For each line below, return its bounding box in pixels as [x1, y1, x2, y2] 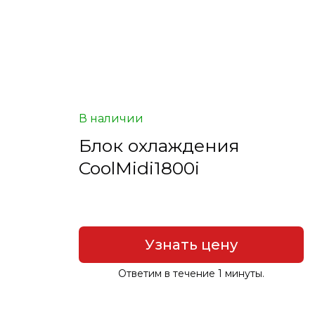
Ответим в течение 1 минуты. [117, 266, 264, 280]
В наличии [79, 112, 143, 126]
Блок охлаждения [79, 135, 240, 157]
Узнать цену [144, 236, 238, 253]
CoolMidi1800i [79, 157, 200, 179]
